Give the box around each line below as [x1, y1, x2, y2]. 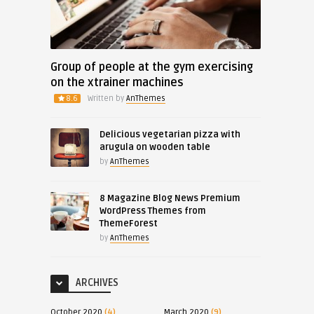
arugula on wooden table [99, 141, 210, 153]
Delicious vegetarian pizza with [99, 128, 240, 140]
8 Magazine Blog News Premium [99, 192, 240, 204]
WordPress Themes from [99, 205, 206, 217]
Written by [87, 93, 126, 103]
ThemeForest [99, 217, 158, 229]
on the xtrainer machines [50, 75, 184, 90]
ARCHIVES [75, 276, 118, 289]
